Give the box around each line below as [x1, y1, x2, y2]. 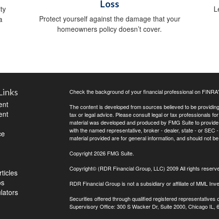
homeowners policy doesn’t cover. [57, 24, 162, 34]
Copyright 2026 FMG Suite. [69, 149, 134, 157]
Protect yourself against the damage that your [39, 14, 180, 24]
